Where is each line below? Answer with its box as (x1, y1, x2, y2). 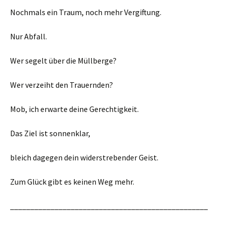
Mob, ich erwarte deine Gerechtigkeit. (10, 104, 139, 114)
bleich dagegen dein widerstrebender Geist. (10, 152, 158, 162)
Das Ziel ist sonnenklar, (10, 128, 90, 138)
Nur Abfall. (10, 31, 47, 41)
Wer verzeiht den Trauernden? (10, 80, 115, 90)
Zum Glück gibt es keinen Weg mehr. (10, 177, 134, 187)
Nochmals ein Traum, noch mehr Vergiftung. (10, 7, 161, 17)
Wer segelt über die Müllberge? (10, 55, 117, 66)
